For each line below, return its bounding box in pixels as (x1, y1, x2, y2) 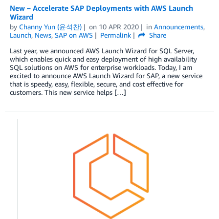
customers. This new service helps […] (10, 88, 126, 96)
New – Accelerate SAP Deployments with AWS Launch (10, 3, 193, 12)
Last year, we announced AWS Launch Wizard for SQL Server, (10, 46, 194, 55)
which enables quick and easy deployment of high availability (10, 54, 197, 63)
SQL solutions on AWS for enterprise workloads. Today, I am (10, 63, 193, 71)
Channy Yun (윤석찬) (19, 22, 82, 31)
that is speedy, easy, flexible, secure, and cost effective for (10, 79, 183, 88)
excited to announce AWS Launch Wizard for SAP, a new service (10, 71, 202, 80)
